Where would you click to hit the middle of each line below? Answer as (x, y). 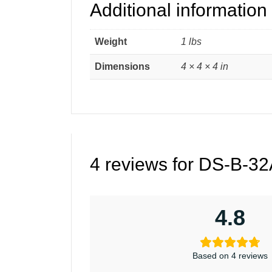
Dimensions (122, 67)
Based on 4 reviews (230, 256)
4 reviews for (144, 165)
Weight (111, 42)
